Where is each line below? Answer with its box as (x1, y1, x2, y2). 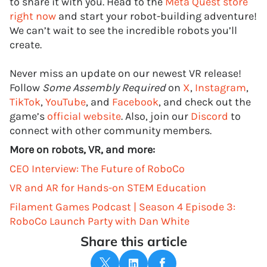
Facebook (112, 95, 159, 108)
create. (10, 38, 42, 51)
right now (10, 10, 56, 23)
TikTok (10, 95, 41, 108)
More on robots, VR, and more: (10, 143, 155, 156)
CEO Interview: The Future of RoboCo (10, 162, 185, 175)
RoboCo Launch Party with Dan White (10, 215, 190, 228)
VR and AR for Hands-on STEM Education (10, 181, 206, 194)
